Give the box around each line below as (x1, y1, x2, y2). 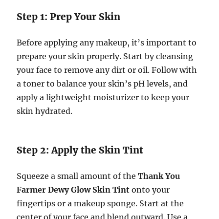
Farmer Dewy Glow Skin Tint (17, 185, 130, 195)
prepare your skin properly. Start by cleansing (17, 51, 194, 61)
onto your (130, 185, 170, 195)
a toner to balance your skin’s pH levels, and (17, 79, 188, 88)
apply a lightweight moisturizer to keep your (17, 92, 190, 102)
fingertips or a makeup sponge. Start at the (17, 198, 184, 208)
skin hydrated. (17, 106, 73, 116)
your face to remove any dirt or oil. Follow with (17, 65, 197, 75)
